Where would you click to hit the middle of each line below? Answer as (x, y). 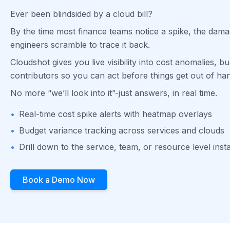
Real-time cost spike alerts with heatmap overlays (116, 114)
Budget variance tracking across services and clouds (122, 131)
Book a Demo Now (59, 180)
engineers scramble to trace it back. (80, 45)
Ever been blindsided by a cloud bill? (81, 14)
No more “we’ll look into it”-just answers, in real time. (114, 93)
